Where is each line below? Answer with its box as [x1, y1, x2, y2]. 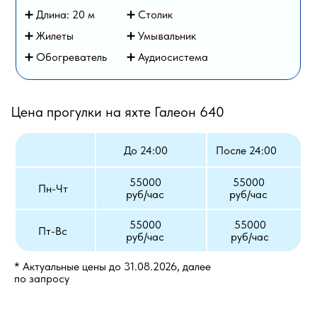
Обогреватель [36, 50, 107, 64]
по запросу [14, 272, 69, 285]
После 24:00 [215, 144, 277, 157]
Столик [138, 8, 173, 21]
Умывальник [138, 29, 196, 42]
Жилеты [36, 29, 74, 42]
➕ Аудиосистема [127, 50, 208, 64]
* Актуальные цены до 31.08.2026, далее [14, 260, 211, 273]
